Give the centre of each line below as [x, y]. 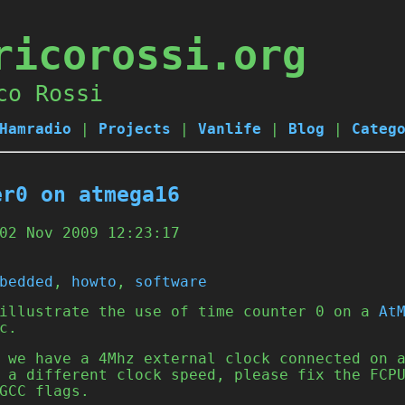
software [171, 282]
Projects [135, 129]
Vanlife [230, 129]
